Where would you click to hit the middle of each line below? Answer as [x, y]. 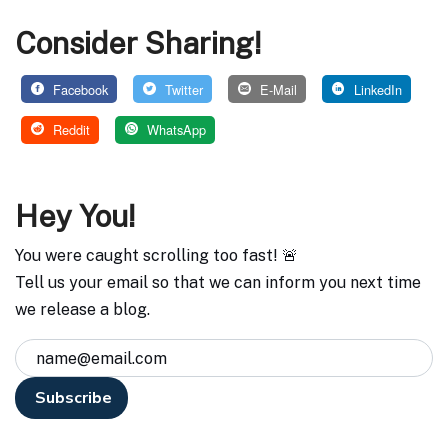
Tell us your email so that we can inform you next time [218, 283]
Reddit [69, 130]
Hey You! [75, 216]
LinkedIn [375, 89]
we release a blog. [82, 310]
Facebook [78, 89]
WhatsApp [174, 130]
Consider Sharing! [138, 43]
